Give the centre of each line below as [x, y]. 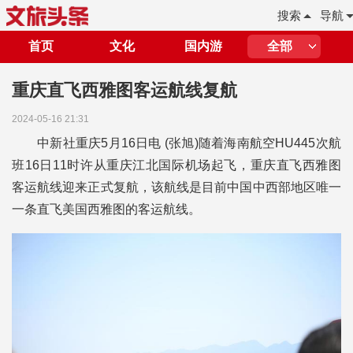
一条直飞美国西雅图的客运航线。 [106, 209]
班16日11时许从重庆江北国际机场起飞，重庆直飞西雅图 [176, 165]
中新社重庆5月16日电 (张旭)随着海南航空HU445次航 [189, 143]
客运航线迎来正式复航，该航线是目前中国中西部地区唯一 [176, 187]
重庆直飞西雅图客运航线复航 [124, 90]
